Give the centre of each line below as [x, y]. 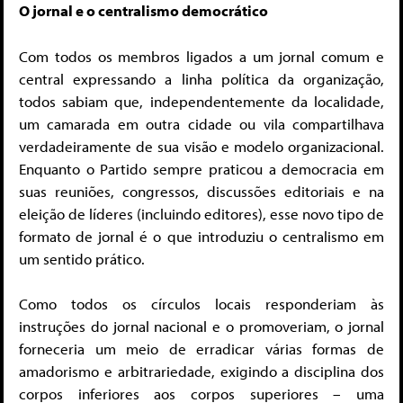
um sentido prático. [82, 258]
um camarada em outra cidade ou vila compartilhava [201, 123]
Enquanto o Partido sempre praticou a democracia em [201, 168]
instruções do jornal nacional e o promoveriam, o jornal [201, 327]
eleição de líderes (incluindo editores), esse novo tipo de [201, 213]
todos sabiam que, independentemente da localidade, [201, 101]
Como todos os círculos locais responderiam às [201, 304]
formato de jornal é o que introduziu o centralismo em [201, 236]
